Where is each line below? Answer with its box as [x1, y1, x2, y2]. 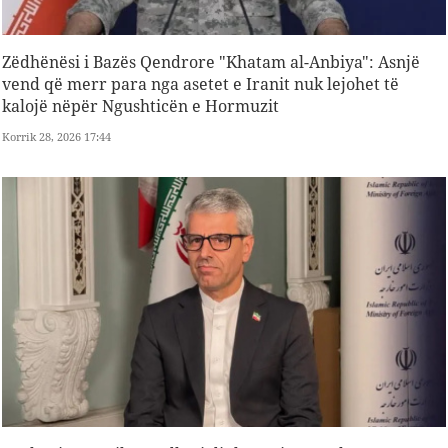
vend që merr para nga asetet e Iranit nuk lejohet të [2, 73, 399, 96]
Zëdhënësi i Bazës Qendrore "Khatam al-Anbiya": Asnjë [2, 51, 420, 74]
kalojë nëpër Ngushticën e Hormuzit [2, 95, 279, 118]
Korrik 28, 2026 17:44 [2, 129, 111, 145]
